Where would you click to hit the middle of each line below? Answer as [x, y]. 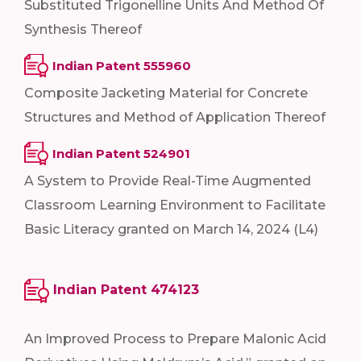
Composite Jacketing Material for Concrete [166, 93]
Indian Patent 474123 [126, 290]
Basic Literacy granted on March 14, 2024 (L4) [171, 230]
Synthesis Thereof [83, 30]
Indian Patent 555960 [122, 66]
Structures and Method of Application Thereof [175, 118]
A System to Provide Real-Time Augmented [168, 181]
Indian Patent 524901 [121, 154]
